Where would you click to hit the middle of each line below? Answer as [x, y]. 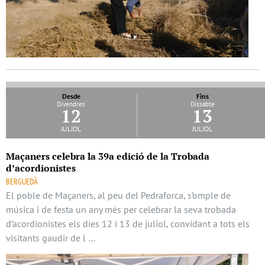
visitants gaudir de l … [51, 238]
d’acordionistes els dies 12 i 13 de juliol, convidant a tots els [128, 224]
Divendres [71, 104]
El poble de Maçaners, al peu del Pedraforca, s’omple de [118, 195]
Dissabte [202, 104]
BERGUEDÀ [22, 182]
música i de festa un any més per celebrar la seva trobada [121, 210]
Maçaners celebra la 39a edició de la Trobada [108, 156]
